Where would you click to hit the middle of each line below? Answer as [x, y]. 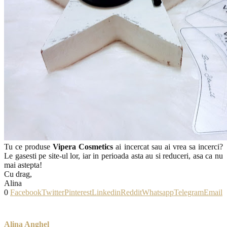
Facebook [26, 192]
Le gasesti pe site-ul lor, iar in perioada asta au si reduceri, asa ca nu [113, 156]
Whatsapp [158, 192]
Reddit [131, 192]
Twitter [53, 192]
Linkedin [106, 192]
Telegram [189, 192]
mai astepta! [23, 165]
